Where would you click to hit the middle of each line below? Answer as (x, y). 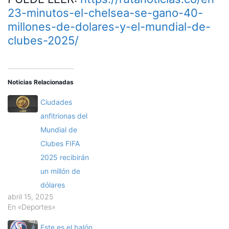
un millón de (61, 171)
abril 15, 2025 (30, 197)
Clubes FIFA (60, 144)
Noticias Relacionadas (41, 82)
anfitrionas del (64, 116)
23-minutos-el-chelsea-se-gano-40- (105, 13)
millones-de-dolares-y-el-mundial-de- (109, 27)
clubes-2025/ (43, 41)
